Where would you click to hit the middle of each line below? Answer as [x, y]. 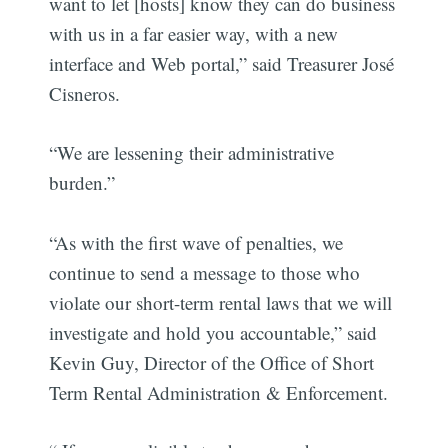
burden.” [82, 182]
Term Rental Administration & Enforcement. [219, 392]
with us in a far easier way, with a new [194, 34]
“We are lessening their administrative [192, 152]
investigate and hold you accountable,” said [213, 332]
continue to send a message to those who [205, 272]
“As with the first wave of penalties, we [196, 242]
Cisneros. [85, 94]
